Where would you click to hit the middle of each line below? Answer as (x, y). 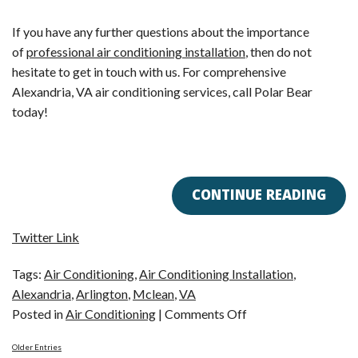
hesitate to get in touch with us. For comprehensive (149, 71)
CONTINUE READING (259, 197)
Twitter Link (46, 237)
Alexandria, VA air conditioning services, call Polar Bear (162, 91)
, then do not (278, 51)
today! (30, 111)
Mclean (153, 293)
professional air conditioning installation (136, 51)
